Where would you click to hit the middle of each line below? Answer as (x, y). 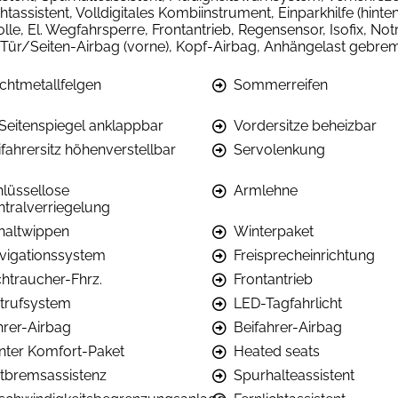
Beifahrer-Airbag (288, 328)
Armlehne (266, 191)
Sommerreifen (281, 85)
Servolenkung (279, 150)
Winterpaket (274, 232)
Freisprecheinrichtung (304, 256)
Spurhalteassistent (294, 376)
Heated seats (277, 352)
